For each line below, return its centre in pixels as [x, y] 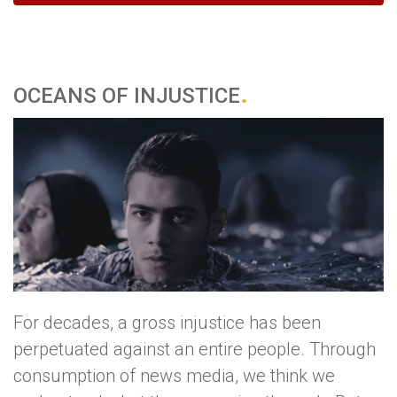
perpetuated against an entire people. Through [195, 350]
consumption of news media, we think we [174, 376]
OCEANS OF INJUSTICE [127, 95]
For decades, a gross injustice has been [167, 323]
